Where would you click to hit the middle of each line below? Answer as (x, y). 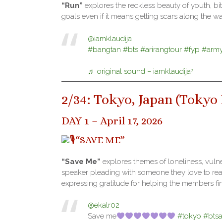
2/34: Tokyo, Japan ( (120, 100)
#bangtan (104, 49)
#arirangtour (161, 49)
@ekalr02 (103, 205)
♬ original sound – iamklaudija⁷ (140, 72)
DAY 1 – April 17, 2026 (112, 121)
